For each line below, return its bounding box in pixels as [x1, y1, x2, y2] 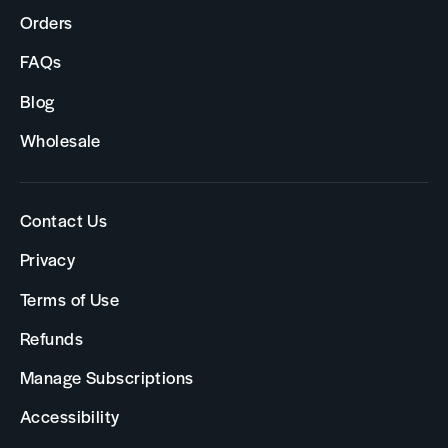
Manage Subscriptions [20, 365, 194, 389]
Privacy [20, 247, 75, 272]
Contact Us [20, 208, 108, 232]
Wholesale [20, 127, 101, 152]
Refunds [20, 325, 83, 350]
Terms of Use [20, 286, 120, 311]
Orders [20, 10, 73, 34]
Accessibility [20, 404, 120, 429]
